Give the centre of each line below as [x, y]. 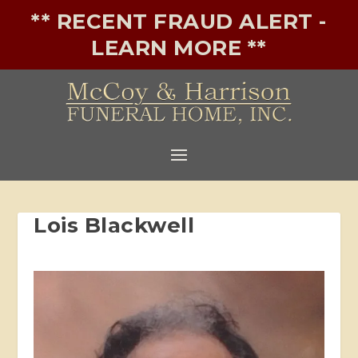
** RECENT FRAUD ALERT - [179, 22]
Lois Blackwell [114, 225]
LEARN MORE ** [179, 48]
